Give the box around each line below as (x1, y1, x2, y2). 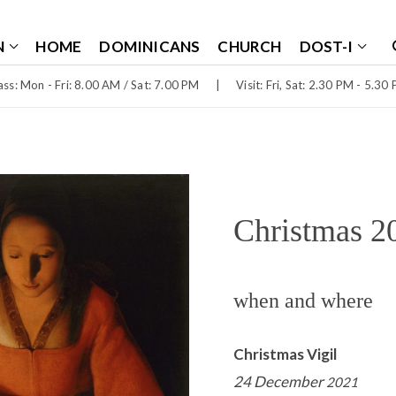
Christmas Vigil (233, 345, 337, 364)
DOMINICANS (99, 37, 201, 56)
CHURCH (217, 37, 282, 56)
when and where (233, 289, 373, 313)
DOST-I (299, 37, 353, 56)
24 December (233, 372, 326, 392)
